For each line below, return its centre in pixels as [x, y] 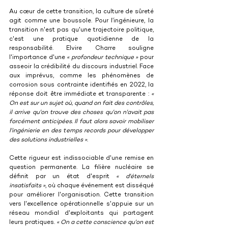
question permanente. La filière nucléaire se [81, 167]
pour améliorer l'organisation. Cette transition [81, 195]
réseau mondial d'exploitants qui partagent [81, 213]
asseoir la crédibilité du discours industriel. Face [81, 67]
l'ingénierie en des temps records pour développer [81, 131]
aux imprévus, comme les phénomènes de [81, 76]
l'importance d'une [38, 58]
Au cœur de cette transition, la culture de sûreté [81, 12]
